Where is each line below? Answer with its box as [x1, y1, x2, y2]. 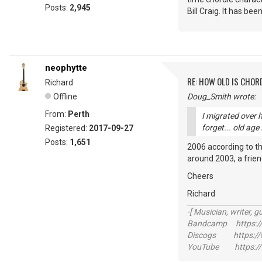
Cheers [187, 171, 213, 181]
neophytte [45, 63, 87, 73]
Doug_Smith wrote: [187, 92, 256, 101]
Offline [53, 92, 77, 101]
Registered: [45, 123, 89, 133]
